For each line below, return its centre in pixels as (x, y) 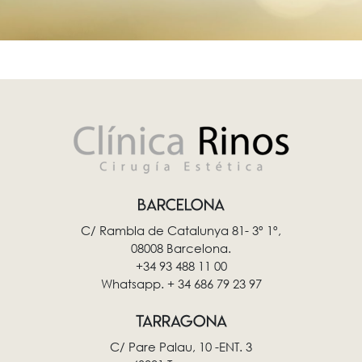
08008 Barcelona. (181, 248)
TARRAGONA (181, 322)
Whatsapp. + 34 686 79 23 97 (181, 284)
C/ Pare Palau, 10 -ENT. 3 (181, 347)
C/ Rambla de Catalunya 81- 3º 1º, (181, 231)
